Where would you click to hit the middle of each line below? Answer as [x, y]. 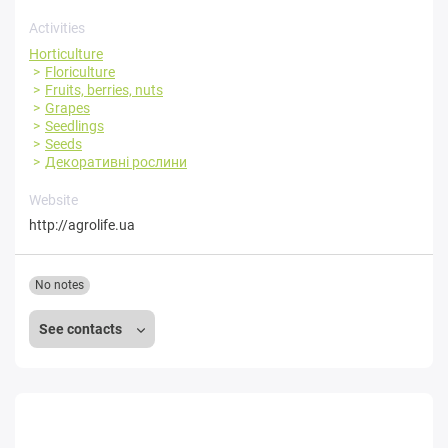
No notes [59, 284]
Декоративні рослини [116, 161]
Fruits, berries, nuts [104, 89]
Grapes [67, 107]
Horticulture [66, 53]
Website [53, 199]
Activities [57, 27]
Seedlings [74, 125]
